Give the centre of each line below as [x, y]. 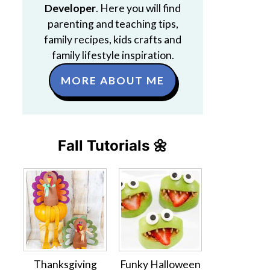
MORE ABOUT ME [113, 80]
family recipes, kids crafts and [113, 39]
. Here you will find [138, 8]
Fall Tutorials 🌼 [113, 146]
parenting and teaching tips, [113, 24]
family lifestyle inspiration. [113, 55]
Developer [70, 8]
